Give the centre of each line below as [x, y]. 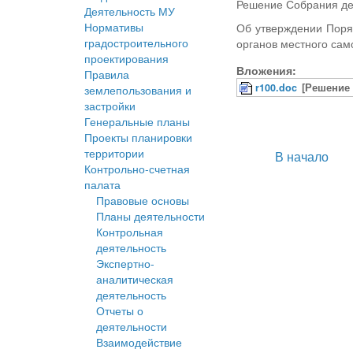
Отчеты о [120, 311]
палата [102, 185]
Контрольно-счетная [137, 169]
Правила [107, 74]
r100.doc [277, 88]
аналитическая [135, 279]
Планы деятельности [150, 216]
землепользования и [138, 90]
